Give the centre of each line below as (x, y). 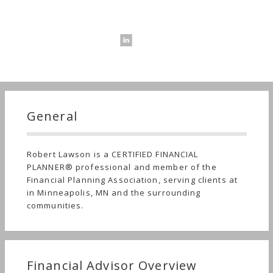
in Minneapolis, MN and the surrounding (114, 193)
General (52, 116)
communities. (55, 205)
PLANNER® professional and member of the (122, 167)
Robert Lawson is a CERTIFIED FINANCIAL (113, 154)
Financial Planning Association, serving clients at (132, 180)
